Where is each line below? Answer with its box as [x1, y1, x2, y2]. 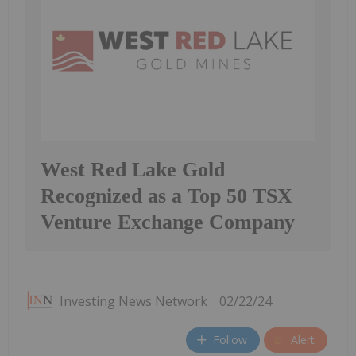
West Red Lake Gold [41, 157, 225, 181]
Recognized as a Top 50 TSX [41, 184, 292, 207]
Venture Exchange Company [41, 210, 295, 234]
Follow [213, 332, 247, 348]
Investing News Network [60, 292, 207, 310]
